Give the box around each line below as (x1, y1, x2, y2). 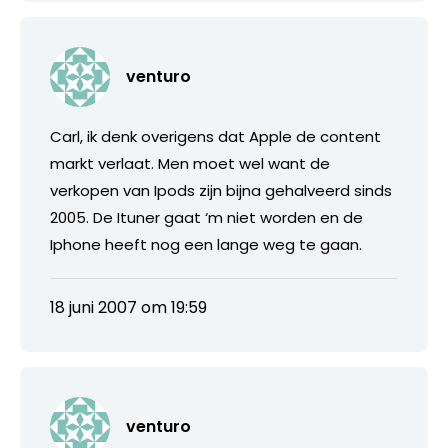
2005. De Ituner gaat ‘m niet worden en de (50, 206, 363, 228)
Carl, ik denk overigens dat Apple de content (50, 125, 381, 147)
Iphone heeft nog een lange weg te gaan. (50, 233, 362, 255)
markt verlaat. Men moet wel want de (50, 152, 330, 174)
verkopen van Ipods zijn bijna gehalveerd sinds (50, 179, 392, 201)
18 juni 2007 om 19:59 (50, 295, 207, 319)
